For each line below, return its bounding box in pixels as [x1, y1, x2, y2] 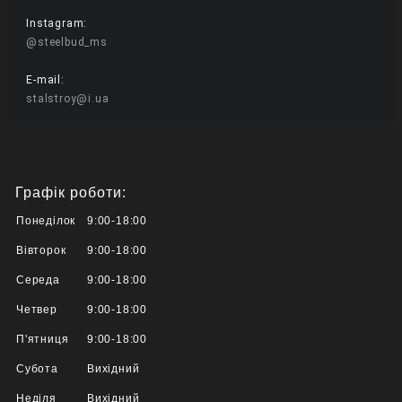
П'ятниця [16, 333, 69, 346]
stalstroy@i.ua [26, 92, 109, 105]
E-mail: [26, 73, 65, 86]
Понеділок [16, 214, 76, 228]
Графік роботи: [15, 185, 127, 201]
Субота [16, 363, 58, 376]
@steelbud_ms [26, 35, 108, 48]
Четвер [16, 303, 57, 317]
